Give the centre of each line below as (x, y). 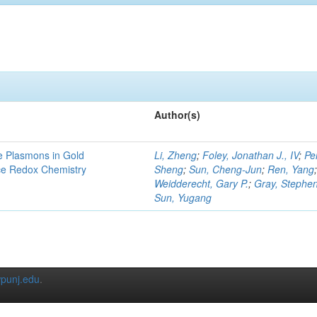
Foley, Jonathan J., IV (251, 155)
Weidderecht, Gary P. (202, 183)
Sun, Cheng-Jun (226, 169)
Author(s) (178, 115)
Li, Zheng (176, 155)
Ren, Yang (291, 169)
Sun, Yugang (183, 197)
